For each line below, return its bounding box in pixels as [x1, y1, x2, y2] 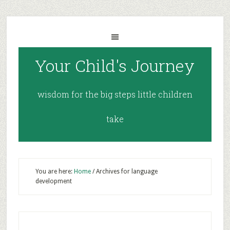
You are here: [35, 168, 74, 175]
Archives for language [94, 168, 158, 175]
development [35, 178, 72, 185]
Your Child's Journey [35, 54, 195, 76]
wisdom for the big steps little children [37, 89, 193, 100]
